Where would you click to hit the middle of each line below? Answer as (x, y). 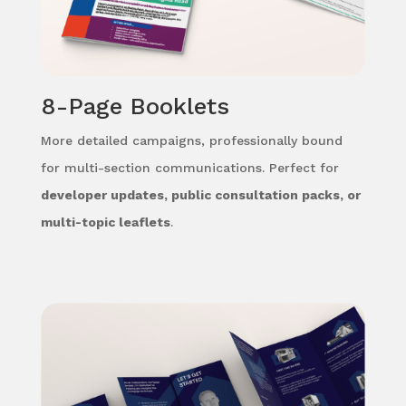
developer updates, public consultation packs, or (200, 194)
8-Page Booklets (135, 106)
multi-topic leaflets (105, 222)
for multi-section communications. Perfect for (189, 167)
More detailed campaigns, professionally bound (191, 140)
